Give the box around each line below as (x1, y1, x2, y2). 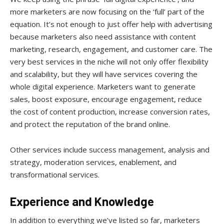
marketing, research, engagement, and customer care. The (10, 43, 212, 54)
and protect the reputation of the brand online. (10, 118, 170, 129)
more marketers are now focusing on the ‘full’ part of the (10, 6, 204, 16)
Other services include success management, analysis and (10, 144, 209, 154)
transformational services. (10, 169, 99, 179)
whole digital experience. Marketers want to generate (10, 81, 195, 91)
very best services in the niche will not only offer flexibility (10, 56, 208, 66)
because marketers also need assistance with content (10, 31, 196, 41)
